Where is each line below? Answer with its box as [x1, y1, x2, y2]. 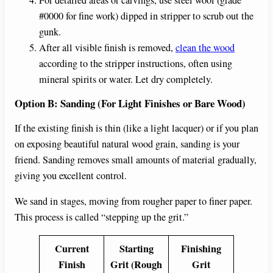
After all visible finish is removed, [39, 41, 175, 55]
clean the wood [175, 41, 235, 55]
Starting [119, 241, 154, 256]
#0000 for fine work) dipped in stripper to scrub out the [39, 9, 253, 23]
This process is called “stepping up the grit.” [15, 210, 188, 224]
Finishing [181, 241, 221, 256]
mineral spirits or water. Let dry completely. [39, 73, 213, 87]
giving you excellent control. [15, 169, 127, 183]
